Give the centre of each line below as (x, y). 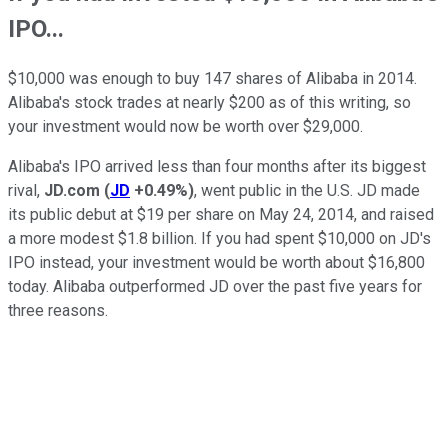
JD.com (72, 190)
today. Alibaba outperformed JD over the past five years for (215, 286)
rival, (26, 190)
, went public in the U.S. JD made (307, 190)
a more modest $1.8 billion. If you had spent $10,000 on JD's (219, 238)
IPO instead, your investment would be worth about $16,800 (216, 262)
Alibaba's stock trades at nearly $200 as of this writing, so (209, 102)
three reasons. (58, 310)
